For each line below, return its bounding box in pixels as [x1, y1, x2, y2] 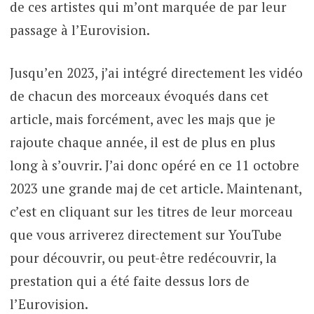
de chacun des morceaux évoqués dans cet [9, 87, 268, 105]
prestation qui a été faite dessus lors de [9, 272, 250, 290]
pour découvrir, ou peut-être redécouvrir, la [9, 249, 277, 267]
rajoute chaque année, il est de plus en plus [9, 133, 275, 151]
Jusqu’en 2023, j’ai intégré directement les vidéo [9, 64, 303, 82]
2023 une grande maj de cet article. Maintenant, [9, 179, 301, 198]
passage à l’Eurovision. [9, 20, 150, 39]
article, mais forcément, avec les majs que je [9, 110, 275, 128]
